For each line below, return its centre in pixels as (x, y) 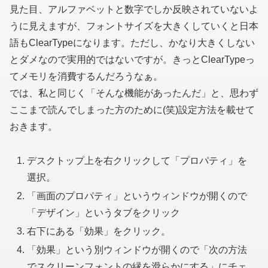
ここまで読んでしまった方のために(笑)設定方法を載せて (132, 109)
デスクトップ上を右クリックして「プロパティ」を (137, 160)
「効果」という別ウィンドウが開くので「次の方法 (137, 250)
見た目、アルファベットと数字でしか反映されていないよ (134, 9)
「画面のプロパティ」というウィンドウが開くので (137, 196)
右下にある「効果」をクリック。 (99, 232)
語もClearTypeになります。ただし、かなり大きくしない (132, 42)
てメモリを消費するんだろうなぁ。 (86, 76)
